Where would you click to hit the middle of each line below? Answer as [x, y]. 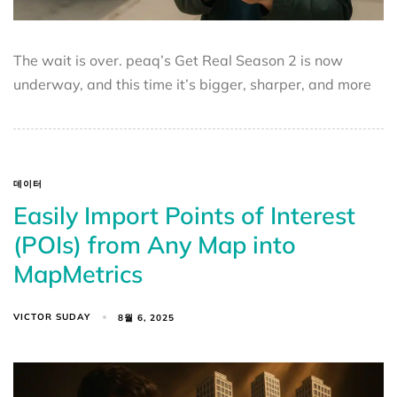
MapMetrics [78, 274]
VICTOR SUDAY [52, 317]
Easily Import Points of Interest [184, 216]
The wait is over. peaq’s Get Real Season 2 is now [178, 61]
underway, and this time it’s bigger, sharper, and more [192, 85]
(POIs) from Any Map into [155, 245]
